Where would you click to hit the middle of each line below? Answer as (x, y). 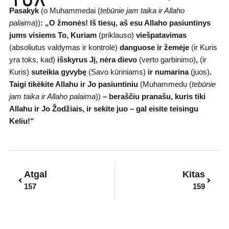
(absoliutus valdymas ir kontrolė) (64, 48)
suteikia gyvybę (59, 72)
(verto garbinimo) (166, 60)
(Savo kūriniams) (117, 72)
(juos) (199, 72)
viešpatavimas (161, 36)
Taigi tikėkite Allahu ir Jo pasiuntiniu (73, 85)
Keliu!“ (21, 121)
